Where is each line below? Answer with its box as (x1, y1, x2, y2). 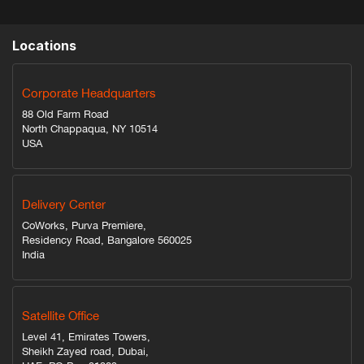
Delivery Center (22, 197, 106, 211)
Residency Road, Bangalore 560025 (22, 234, 192, 246)
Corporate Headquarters (22, 86, 156, 100)
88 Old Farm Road (22, 108, 109, 120)
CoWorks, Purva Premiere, (22, 219, 146, 232)
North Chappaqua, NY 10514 (22, 123, 158, 135)
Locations (12, 37, 76, 54)
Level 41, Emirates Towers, (22, 331, 150, 343)
